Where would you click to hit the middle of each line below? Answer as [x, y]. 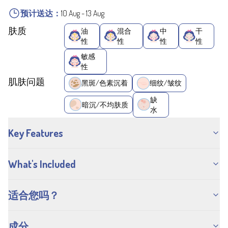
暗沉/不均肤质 [105, 104]
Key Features [36, 133]
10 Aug [70, 13]
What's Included [42, 164]
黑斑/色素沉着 [105, 83]
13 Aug [95, 13]
